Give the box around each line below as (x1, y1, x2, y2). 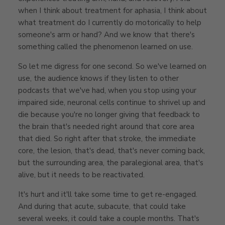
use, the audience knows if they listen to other (18, 73, 179, 83)
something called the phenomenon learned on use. (18, 41, 193, 52)
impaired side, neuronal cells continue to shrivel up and (18, 97, 205, 107)
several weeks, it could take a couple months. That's (18, 213, 199, 223)
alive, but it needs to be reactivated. (18, 169, 145, 180)
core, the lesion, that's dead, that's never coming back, (18, 145, 205, 156)
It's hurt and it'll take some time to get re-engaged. (18, 189, 197, 199)
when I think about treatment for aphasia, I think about (18, 5, 207, 16)
